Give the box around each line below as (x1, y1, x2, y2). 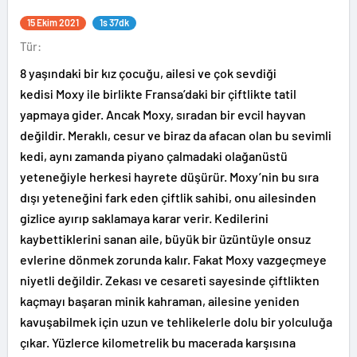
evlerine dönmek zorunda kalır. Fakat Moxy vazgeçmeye (20, 252, 327, 267)
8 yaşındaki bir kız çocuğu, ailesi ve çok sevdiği (20, 65, 277, 80)
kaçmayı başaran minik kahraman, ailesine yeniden (20, 293, 300, 308)
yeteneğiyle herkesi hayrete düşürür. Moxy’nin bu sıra (20, 169, 319, 184)
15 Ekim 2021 (27, 17, 79, 28)
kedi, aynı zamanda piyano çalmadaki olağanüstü (20, 148, 288, 163)
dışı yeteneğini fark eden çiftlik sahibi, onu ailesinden (20, 190, 316, 205)
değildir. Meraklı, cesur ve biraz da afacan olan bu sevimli (20, 127, 331, 143)
